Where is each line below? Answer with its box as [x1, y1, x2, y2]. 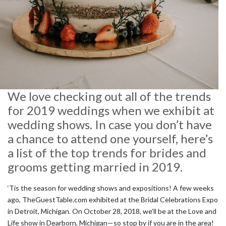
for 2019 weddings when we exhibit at [8, 103, 214, 118]
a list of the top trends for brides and [8, 145, 206, 160]
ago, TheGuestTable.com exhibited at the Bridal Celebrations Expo [8, 195, 218, 204]
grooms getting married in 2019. [8, 159, 183, 174]
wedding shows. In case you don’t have [8, 117, 212, 132]
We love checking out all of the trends [8, 89, 211, 103]
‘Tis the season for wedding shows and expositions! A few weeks [8, 184, 214, 192]
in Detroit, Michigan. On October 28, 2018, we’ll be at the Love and [8, 207, 216, 215]
